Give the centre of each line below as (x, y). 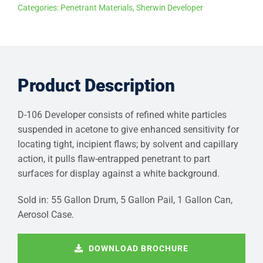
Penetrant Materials (96, 8)
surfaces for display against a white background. (118, 174)
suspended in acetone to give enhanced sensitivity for (128, 130)
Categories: (39, 8)
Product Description (96, 86)
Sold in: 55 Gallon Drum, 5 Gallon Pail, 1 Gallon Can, (125, 200)
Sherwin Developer (169, 8)
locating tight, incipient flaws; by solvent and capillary (128, 144)
